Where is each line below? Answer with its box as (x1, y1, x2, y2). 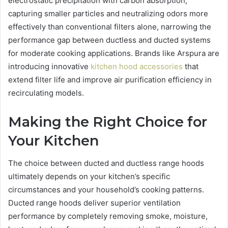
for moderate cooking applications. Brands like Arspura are (8, 48, 219, 58)
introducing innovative (8, 61, 91, 71)
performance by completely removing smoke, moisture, (8, 211, 208, 221)
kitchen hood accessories (91, 61, 183, 71)
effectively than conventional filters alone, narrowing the (8, 21, 211, 32)
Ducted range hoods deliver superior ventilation (8, 198, 181, 208)
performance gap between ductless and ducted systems (8, 35, 211, 45)
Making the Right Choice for (8, 113, 207, 130)
